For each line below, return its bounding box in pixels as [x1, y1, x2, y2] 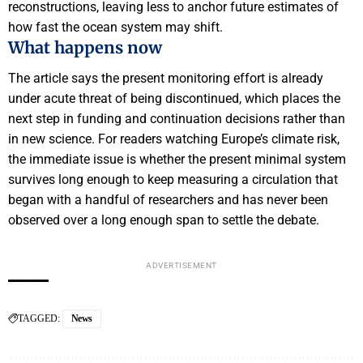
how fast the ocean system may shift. [8, 19, 223, 35]
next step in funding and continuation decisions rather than [8, 111, 345, 127]
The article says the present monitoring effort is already [8, 70, 323, 87]
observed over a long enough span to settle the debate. [8, 212, 319, 228]
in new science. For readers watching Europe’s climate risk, [8, 131, 340, 147]
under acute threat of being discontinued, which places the [8, 91, 340, 107]
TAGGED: [18, 313, 60, 325]
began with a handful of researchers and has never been [8, 192, 328, 208]
